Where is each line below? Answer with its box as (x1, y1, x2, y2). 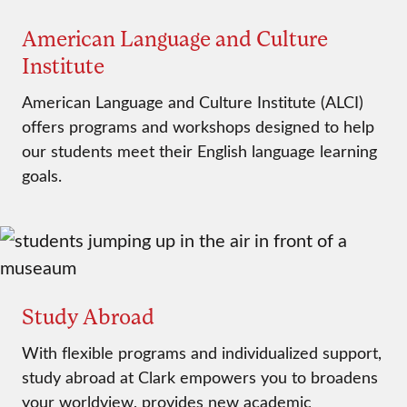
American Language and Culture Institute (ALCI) (22, 91, 363, 114)
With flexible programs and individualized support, (22, 342, 382, 364)
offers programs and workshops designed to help (22, 115, 374, 138)
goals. (22, 164, 62, 187)
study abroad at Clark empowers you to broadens (22, 366, 378, 389)
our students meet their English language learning (22, 140, 377, 163)
